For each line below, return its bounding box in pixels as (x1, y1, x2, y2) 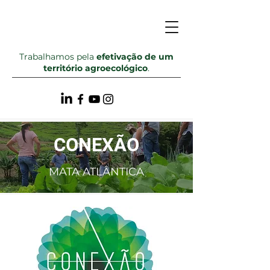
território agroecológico (43, 63, 148, 74)
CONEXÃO (54, 134, 139, 156)
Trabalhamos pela (19, 51, 96, 62)
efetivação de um (96, 51, 174, 62)
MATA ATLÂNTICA (49, 165, 144, 178)
